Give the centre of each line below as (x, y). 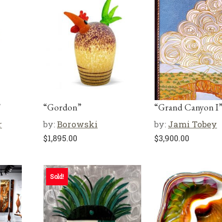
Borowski (77, 124)
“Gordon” (62, 107)
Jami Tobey (193, 124)
